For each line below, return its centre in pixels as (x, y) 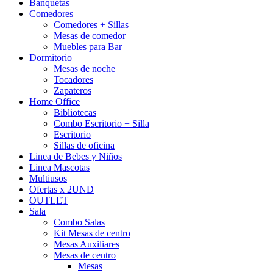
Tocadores (73, 79)
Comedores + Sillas (91, 24)
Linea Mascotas (59, 167)
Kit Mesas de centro (92, 233)
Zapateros (73, 90)
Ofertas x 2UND (62, 189)
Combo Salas (79, 222)
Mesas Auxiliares (87, 244)
